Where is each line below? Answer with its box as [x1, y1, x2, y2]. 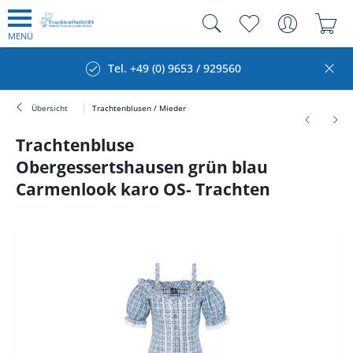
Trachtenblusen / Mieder [92, 102, 186, 113]
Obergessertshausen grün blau [16, 156, 268, 178]
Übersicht [32, 102, 68, 113]
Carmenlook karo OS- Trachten [16, 178, 270, 200]
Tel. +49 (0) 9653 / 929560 [108, 61, 241, 76]
